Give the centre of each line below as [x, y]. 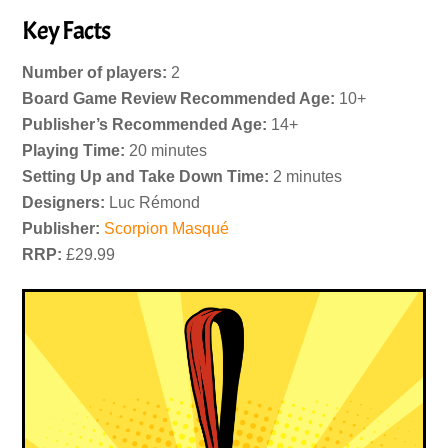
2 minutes [306, 177]
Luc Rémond [155, 203]
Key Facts [66, 31]
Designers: [64, 203]
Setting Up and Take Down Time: [146, 177]
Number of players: [95, 73]
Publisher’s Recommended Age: [145, 125]
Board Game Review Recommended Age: [179, 99]
